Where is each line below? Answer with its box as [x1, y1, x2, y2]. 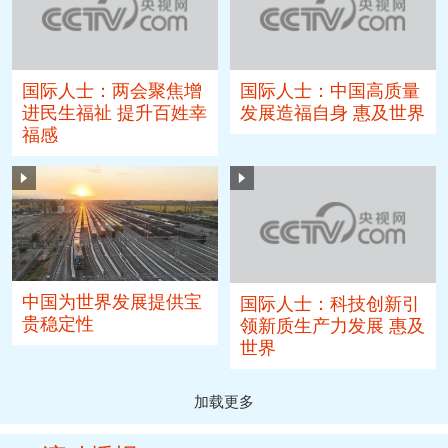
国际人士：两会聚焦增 [22, 79, 203, 100]
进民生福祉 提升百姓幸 [22, 101, 208, 122]
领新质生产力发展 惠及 [240, 314, 426, 335]
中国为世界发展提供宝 [22, 290, 203, 311]
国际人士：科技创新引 [240, 292, 421, 313]
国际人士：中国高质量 [240, 79, 421, 100]
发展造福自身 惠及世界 [240, 101, 426, 122]
